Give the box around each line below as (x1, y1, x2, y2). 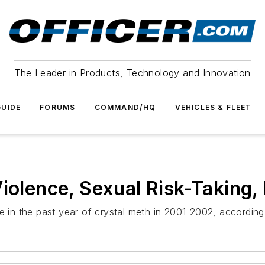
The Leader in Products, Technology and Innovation (14, 67, 251, 79)
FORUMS (40, 103, 76, 112)
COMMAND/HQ (94, 103, 156, 112)
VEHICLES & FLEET (174, 103, 252, 112)
